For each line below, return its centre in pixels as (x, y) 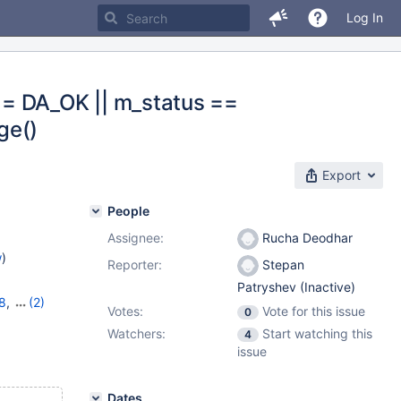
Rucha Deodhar (306, 238)
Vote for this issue (314, 311)
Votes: (125, 311)
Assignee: (136, 238)
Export (341, 175)
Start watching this (317, 333)
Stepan (282, 264)
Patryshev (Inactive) (296, 287)
